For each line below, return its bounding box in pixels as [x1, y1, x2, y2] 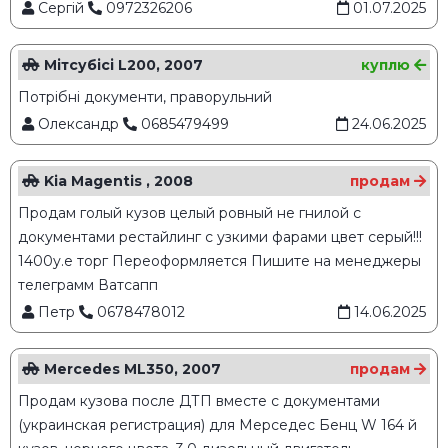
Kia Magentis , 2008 [40, 172, 193, 191]
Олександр [34, 115, 123, 134]
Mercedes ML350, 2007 [40, 360, 221, 379]
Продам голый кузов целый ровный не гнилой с [18, 204, 361, 223]
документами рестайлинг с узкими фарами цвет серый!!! [18, 228, 422, 247]
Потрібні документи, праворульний [18, 88, 272, 107]
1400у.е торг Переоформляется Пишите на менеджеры [18, 252, 421, 271]
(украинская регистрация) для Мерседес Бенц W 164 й [18, 416, 417, 435]
